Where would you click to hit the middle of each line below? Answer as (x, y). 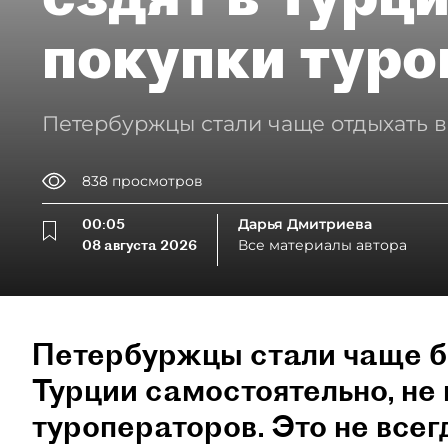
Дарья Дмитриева (305, 224)
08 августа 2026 (139, 245)
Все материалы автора (322, 245)
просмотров (157, 180)
